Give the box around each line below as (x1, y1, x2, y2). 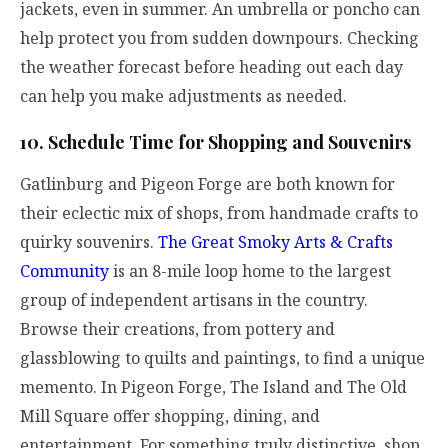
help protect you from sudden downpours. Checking (20, 26, 419, 49)
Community (20, 260, 109, 283)
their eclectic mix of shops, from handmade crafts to (20, 202, 418, 225)
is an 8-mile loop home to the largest (109, 260, 391, 283)
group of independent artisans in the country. (20, 289, 368, 312)
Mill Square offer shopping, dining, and (20, 405, 320, 428)
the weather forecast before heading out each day (20, 55, 403, 78)
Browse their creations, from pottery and (20, 318, 335, 341)
